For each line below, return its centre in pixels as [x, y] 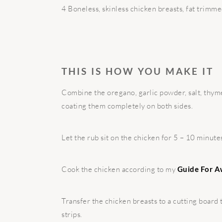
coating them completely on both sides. [127, 106]
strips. [72, 214]
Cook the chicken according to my [119, 169]
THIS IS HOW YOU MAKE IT [138, 71]
